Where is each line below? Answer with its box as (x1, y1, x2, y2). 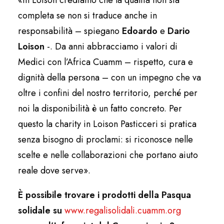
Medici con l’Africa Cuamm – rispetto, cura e (18, 55, 193, 68)
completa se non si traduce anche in (18, 8, 157, 22)
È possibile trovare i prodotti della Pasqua (18, 188, 191, 201)
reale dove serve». (18, 163, 90, 177)
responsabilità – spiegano (18, 24, 122, 37)
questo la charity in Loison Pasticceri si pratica (18, 117, 196, 130)
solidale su (18, 203, 62, 217)
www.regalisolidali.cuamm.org (64, 203, 181, 217)
